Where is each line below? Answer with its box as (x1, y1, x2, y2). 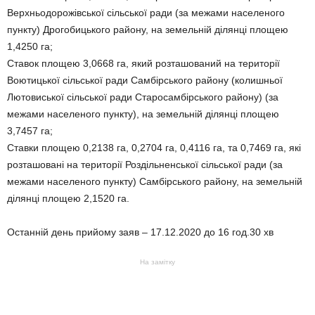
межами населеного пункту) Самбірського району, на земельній (7, 176, 302, 187)
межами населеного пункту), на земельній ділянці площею (7, 108, 279, 120)
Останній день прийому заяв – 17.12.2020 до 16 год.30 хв (7, 226, 274, 238)
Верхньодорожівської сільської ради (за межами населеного (7, 7, 285, 18)
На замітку (140, 258, 175, 266)
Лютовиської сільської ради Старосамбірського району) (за (7, 91, 278, 103)
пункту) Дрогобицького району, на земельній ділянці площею (7, 24, 288, 35)
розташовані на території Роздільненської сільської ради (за (7, 159, 283, 170)
